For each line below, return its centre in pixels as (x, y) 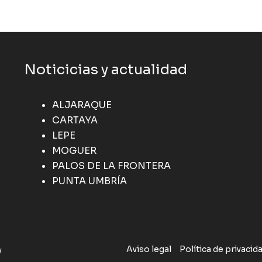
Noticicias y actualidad (105, 69)
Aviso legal (149, 249)
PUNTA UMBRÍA (89, 181)
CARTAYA (75, 120)
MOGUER (74, 150)
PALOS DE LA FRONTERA (111, 166)
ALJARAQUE (82, 105)
